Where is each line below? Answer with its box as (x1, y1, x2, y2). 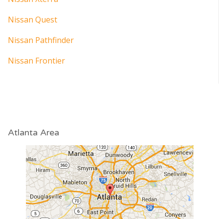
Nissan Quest (8, 14, 57, 25)
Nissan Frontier (8, 55, 65, 66)
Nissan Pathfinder (8, 34, 74, 45)
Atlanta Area (8, 127, 59, 138)
